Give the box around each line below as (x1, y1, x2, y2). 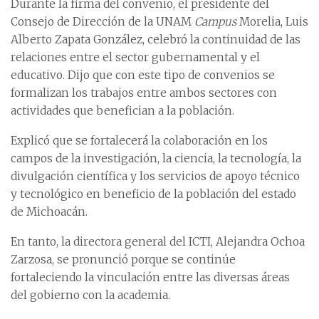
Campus (194, 15, 236, 29)
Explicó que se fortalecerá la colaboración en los (11, 134, 268, 148)
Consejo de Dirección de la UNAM (11, 15, 194, 29)
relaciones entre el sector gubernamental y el (11, 51, 260, 65)
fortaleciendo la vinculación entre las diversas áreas (11, 271, 290, 285)
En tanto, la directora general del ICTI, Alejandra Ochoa (11, 235, 305, 249)
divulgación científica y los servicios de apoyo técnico (11, 169, 300, 184)
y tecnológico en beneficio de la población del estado (11, 187, 296, 202)
